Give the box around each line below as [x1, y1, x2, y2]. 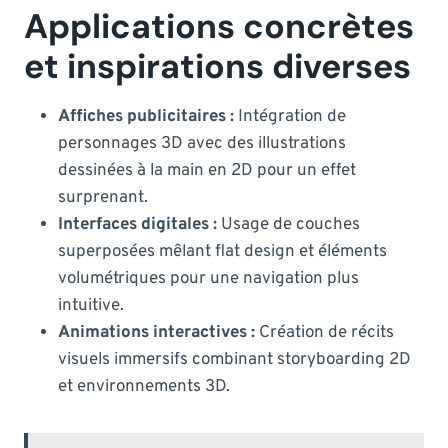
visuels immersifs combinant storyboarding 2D [58, 348, 411, 371]
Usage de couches [217, 213, 360, 236]
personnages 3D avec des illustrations [58, 132, 346, 155]
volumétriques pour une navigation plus [58, 267, 359, 290]
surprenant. [58, 186, 148, 209]
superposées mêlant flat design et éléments [58, 240, 387, 263]
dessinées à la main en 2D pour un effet [58, 159, 356, 182]
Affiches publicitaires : [58, 105, 234, 128]
